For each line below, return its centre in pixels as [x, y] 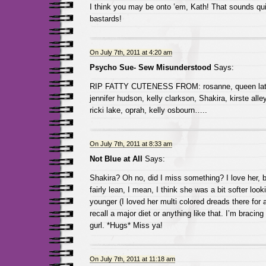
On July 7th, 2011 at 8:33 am [131, 144]
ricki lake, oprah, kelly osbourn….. [148, 110]
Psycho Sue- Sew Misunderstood [150, 67]
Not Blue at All [116, 159]
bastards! [105, 19]
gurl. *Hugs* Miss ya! [126, 225]
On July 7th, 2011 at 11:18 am [132, 259]
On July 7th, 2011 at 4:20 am [131, 52]
